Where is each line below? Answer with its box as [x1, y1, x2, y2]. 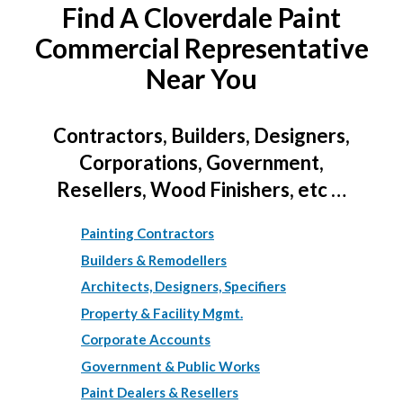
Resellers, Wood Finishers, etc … [57, 177, 346, 202]
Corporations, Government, [79, 150, 324, 175]
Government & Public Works [81, 357, 260, 374]
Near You [146, 62, 257, 95]
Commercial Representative [34, 31, 369, 65]
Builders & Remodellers [81, 251, 227, 268]
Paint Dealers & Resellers [81, 384, 238, 401]
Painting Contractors [81, 225, 214, 242]
